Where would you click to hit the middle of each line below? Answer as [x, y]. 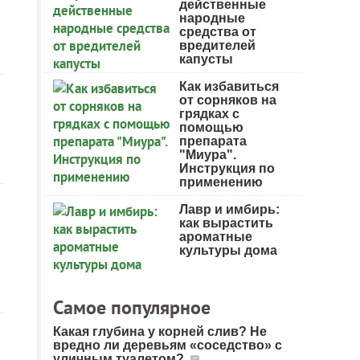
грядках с [209, 114]
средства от [218, 32]
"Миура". [208, 155]
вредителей [217, 45]
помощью [211, 127]
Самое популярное [132, 307]
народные [212, 18]
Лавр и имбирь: [229, 209]
